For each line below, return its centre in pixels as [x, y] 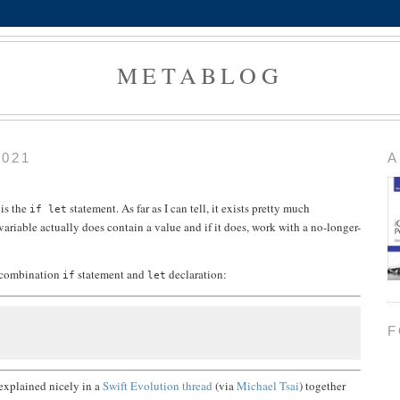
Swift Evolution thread [158, 386]
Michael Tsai [268, 386]
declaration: [196, 274]
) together [322, 386]
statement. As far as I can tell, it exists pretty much [188, 208]
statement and [111, 274]
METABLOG [200, 75]
